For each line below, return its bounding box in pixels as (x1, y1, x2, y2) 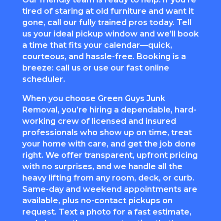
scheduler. (22, 74, 65, 84)
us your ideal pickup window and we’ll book (22, 29, 199, 38)
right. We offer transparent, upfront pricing (22, 150, 198, 160)
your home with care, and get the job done (22, 139, 196, 148)
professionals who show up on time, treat (22, 127, 192, 137)
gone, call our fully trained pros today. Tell (22, 17, 191, 27)
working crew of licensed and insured (22, 116, 176, 126)
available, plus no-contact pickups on (22, 195, 173, 205)
